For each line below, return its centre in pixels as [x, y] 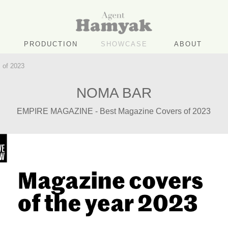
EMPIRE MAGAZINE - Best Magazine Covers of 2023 [114, 111]
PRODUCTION [51, 44]
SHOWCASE [124, 44]
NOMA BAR [114, 93]
